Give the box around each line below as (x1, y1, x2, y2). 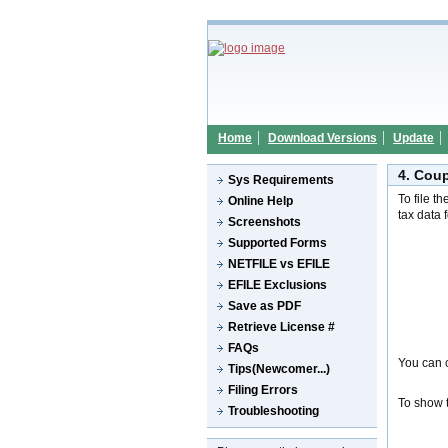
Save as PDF (228, 299, 302, 313)
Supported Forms (228, 236, 328, 250)
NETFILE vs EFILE (228, 257, 331, 271)
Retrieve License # (228, 320, 336, 334)
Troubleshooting (228, 404, 319, 418)
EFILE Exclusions (228, 278, 328, 292)
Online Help (228, 194, 294, 208)
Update (393, 131, 435, 145)
